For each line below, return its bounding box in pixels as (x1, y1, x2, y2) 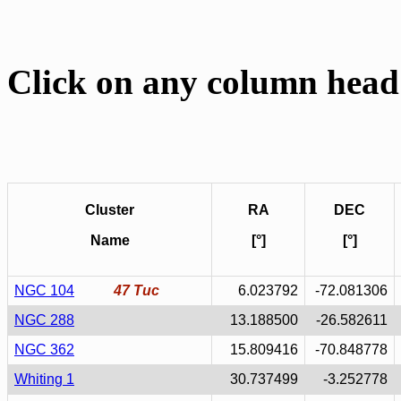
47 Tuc (114, 283, 159, 298)
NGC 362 (14, 342, 74, 357)
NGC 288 (14, 312, 74, 328)
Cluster (85, 202, 134, 218)
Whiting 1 (14, 371, 74, 387)
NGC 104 (14, 283, 74, 298)
